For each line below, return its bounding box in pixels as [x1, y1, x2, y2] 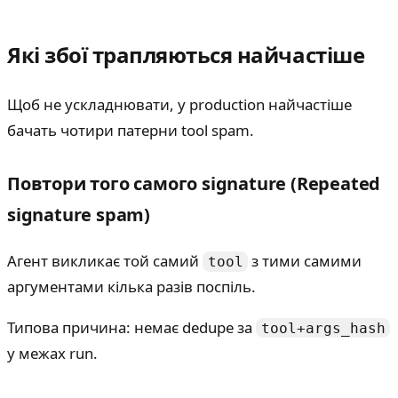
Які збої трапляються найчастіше [7, 39, 365, 69]
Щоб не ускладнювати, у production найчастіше [7, 93, 352, 115]
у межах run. [7, 342, 98, 363]
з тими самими [248, 250, 362, 271]
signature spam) [7, 202, 151, 227]
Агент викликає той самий [7, 250, 203, 271]
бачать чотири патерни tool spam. [7, 119, 254, 140]
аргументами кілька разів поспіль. [7, 275, 256, 297]
